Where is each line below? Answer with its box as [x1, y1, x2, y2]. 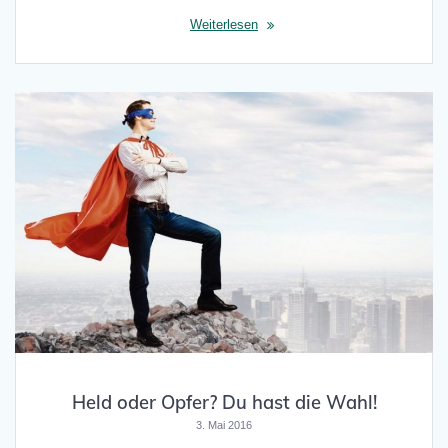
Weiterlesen [190, 17, 258, 33]
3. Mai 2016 [196, 418, 252, 431]
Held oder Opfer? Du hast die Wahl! [71, 390, 377, 414]
